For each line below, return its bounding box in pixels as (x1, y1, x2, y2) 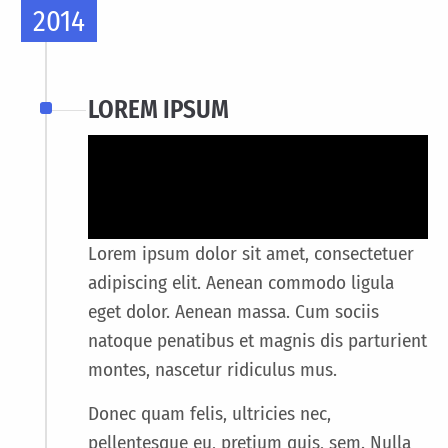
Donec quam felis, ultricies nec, (88, 401, 331, 425)
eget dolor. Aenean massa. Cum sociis (88, 299, 379, 323)
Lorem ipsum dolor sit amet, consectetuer (88, 241, 414, 265)
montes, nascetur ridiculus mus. (88, 357, 337, 381)
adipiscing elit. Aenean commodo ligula (88, 270, 394, 294)
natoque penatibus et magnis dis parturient (88, 328, 427, 352)
